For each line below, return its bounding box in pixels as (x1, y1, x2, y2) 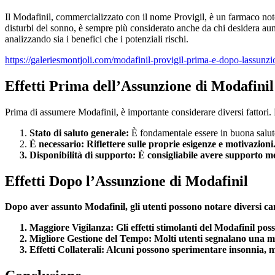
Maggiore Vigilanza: (29, 222, 114, 233)
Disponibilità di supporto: (29, 149, 136, 160)
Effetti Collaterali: (29, 244, 104, 255)
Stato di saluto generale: (29, 127, 129, 138)
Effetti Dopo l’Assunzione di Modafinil (5, 172, 248, 189)
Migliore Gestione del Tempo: (29, 233, 152, 244)
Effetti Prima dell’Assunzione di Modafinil (5, 77, 274, 94)
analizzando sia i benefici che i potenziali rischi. (5, 33, 188, 44)
